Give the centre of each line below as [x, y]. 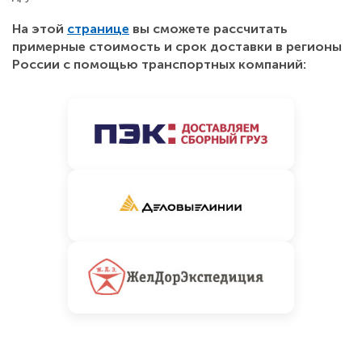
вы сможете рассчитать [208, 28]
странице [98, 28]
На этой [40, 28]
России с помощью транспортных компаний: [159, 64]
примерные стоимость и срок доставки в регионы [177, 46]
